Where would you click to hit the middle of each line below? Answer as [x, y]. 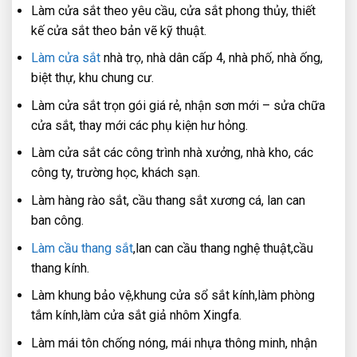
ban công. [57, 221]
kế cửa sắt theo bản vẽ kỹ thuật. [119, 30]
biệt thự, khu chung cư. [92, 78]
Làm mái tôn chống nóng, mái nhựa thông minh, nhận [174, 343]
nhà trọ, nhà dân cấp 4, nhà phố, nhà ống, [212, 58]
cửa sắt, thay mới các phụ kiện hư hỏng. [139, 125]
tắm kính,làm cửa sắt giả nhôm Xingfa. [136, 316]
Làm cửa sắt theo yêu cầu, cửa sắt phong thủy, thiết [173, 10]
